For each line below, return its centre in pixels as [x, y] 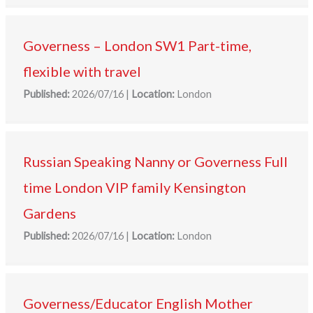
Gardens [49, 213]
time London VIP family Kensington [134, 188]
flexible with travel [82, 72]
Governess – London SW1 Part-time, [137, 46]
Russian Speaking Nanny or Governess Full [155, 162]
